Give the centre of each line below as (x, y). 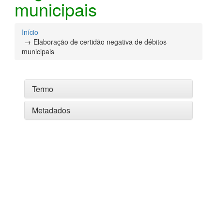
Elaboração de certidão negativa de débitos (100, 41)
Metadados (51, 110)
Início (30, 32)
